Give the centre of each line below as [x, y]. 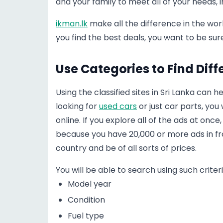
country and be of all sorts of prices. [126, 148]
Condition [86, 200]
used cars [118, 106]
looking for [77, 106]
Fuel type [86, 216]
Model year [90, 184]
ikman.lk [72, 24]
